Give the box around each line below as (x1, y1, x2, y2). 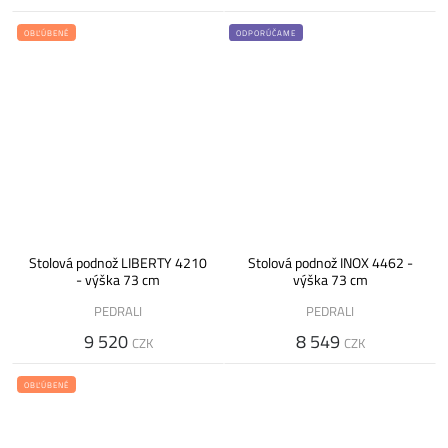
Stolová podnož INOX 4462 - (247, 252, 413, 275)
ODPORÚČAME (236, 26, 296, 40)
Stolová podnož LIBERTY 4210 (29, 252, 207, 275)
